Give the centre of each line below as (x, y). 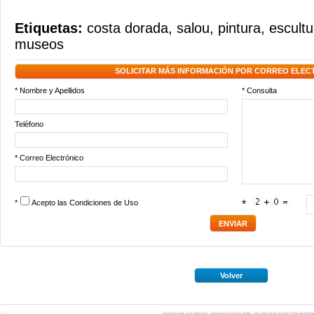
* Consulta (259, 90)
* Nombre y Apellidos (50, 90)
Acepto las (50, 203)
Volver (231, 275)
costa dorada (128, 28)
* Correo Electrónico (49, 158)
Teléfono (29, 124)
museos (39, 44)
